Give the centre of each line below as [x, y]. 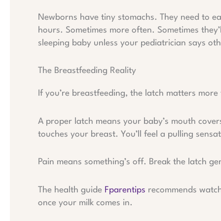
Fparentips [125, 190]
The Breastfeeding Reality [87, 71]
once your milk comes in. [85, 203]
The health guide [71, 190]
